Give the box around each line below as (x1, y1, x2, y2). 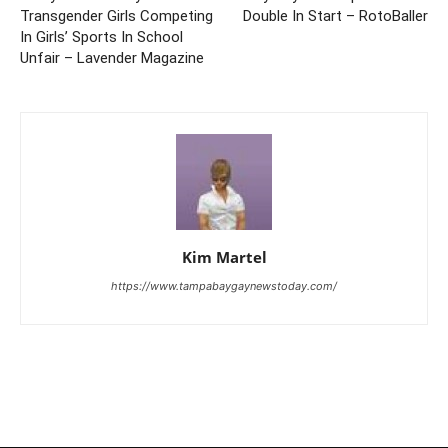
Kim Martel (181, 246, 267, 267)
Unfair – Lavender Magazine (20, 48, 204, 67)
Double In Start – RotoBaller (243, 6, 428, 25)
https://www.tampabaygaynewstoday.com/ (111, 278, 337, 293)
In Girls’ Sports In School (20, 27, 183, 46)
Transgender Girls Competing (20, 6, 213, 25)
